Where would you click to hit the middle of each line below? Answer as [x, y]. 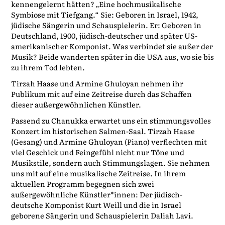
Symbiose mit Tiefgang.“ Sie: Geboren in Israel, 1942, [104, 15]
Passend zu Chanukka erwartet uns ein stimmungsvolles [111, 120]
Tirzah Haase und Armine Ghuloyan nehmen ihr [97, 83]
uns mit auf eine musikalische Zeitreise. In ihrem [98, 173]
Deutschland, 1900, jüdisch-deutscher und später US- [104, 36]
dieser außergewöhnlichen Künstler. [76, 104]
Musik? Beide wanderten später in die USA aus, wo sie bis [112, 57]
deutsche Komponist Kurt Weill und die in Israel [96, 204]
